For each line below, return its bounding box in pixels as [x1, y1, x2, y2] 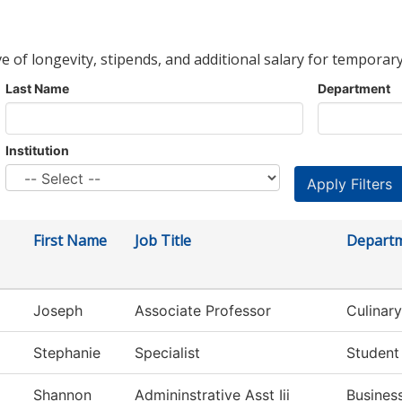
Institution [5, 143, 69, 159]
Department [318, 81, 390, 97]
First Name [33, 231, 107, 251]
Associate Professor [135, 301, 271, 320]
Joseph [33, 301, 83, 320]
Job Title [135, 231, 191, 251]
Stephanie [33, 344, 100, 363]
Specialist [135, 344, 200, 363]
